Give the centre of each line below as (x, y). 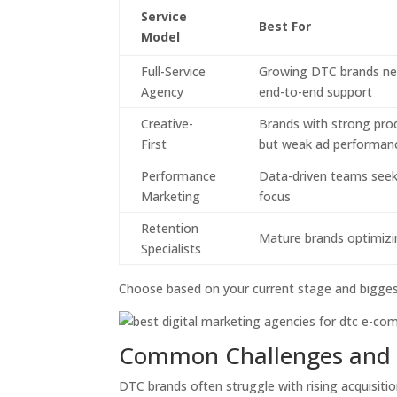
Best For (285, 26)
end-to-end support (316, 92)
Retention (170, 228)
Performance (179, 176)
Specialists (171, 249)
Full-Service (174, 71)
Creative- (167, 124)
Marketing (171, 196)
